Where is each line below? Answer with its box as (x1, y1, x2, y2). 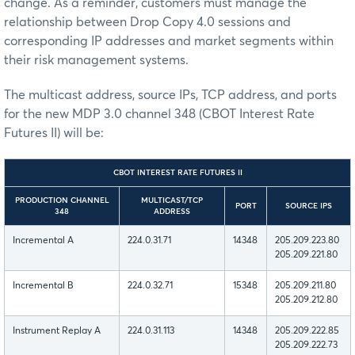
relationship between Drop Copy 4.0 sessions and (4, 16, 291, 29)
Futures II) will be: (4, 127, 104, 140)
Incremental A (13, 236, 74, 246)
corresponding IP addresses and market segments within (4, 35, 334, 48)
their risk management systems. (4, 54, 189, 67)
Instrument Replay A (13, 326, 101, 337)
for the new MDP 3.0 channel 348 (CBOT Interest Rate (4, 108, 315, 121)
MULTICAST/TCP (141, 197, 203, 205)
